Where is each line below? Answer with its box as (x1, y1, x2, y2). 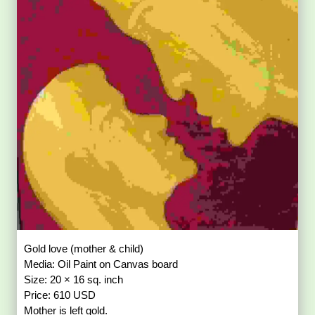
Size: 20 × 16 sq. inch (24, 274, 124, 286)
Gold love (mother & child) (24, 243, 144, 255)
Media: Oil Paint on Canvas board (24, 258, 179, 271)
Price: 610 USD (24, 289, 96, 302)
